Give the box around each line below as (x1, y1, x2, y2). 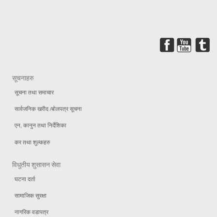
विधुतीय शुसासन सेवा (12, 160, 61, 170)
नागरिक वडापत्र (15, 208, 48, 216)
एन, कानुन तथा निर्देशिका (15, 121, 66, 129)
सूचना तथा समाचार (15, 88, 54, 96)
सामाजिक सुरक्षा (15, 191, 46, 199)
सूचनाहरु (12, 74, 34, 83)
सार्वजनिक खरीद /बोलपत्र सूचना (15, 105, 82, 113)
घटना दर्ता (15, 174, 35, 183)
